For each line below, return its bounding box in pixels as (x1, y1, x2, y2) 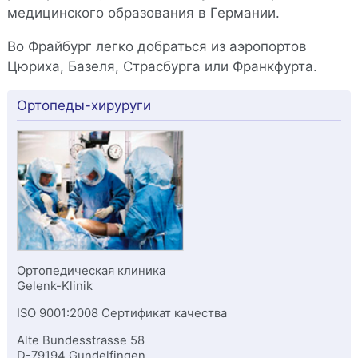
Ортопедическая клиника (16, 264, 165, 279)
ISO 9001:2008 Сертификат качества (16, 306, 227, 321)
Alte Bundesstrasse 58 (16, 333, 145, 348)
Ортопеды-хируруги (16, 97, 151, 114)
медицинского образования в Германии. (6, 5, 280, 22)
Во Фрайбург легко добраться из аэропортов (6, 38, 307, 55)
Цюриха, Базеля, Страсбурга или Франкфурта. (6, 58, 317, 75)
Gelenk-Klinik (16, 279, 93, 294)
